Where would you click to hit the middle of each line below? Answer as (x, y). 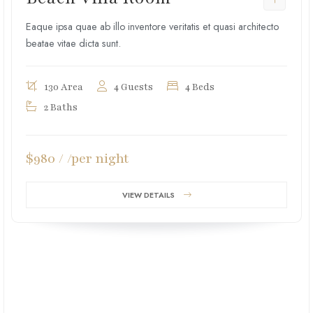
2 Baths (61, 107)
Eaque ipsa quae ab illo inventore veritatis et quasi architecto (152, 27)
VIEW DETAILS (148, 195)
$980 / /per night (78, 159)
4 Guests (133, 87)
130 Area (64, 87)
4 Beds (200, 87)
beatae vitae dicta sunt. (73, 43)
